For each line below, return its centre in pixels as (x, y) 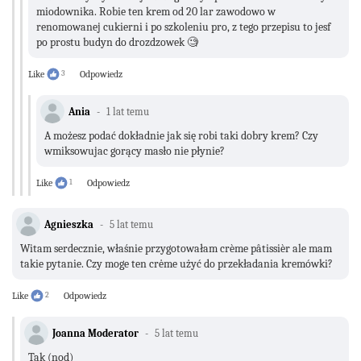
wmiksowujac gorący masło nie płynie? (135, 151)
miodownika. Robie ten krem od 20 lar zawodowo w (156, 11)
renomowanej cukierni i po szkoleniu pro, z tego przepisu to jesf (183, 27)
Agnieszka (69, 224)
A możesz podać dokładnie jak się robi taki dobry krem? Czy (181, 135)
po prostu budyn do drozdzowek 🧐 (117, 42)
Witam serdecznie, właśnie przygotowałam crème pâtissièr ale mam (176, 248)
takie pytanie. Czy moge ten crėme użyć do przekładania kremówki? (176, 263)
